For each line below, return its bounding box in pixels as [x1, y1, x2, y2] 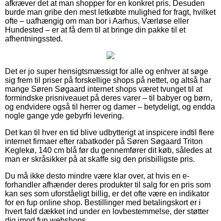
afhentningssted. [5, 34, 63, 43]
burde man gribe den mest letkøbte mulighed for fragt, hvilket [5, 7, 216, 16]
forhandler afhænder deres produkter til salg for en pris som [5, 180, 211, 189]
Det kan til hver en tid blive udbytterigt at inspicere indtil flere [5, 128, 214, 137]
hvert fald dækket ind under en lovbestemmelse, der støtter [5, 207, 209, 216]
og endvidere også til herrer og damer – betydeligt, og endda [5, 102, 215, 111]
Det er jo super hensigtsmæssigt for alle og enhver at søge [5, 67, 208, 75]
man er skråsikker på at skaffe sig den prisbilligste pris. [5, 154, 195, 163]
